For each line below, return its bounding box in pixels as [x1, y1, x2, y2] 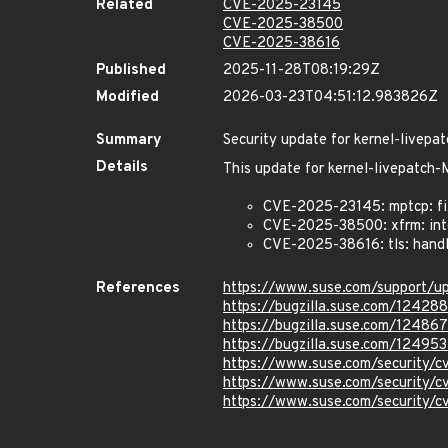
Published [96, 61, 166, 80]
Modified [96, 88, 159, 107]
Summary [96, 131, 162, 150]
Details [96, 158, 148, 177]
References [96, 279, 180, 298]
